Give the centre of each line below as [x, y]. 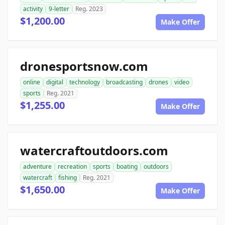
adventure [37, 166]
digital [55, 82]
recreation [72, 166]
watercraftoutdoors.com [94, 150]
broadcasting [124, 82]
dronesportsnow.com [84, 66]
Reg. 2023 [89, 9]
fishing [68, 178]
